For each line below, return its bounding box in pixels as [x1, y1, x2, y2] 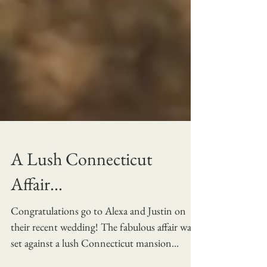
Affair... [11, 220, 63, 244]
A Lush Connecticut [11, 195, 152, 219]
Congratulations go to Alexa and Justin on [11, 252, 186, 266]
